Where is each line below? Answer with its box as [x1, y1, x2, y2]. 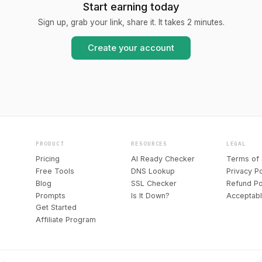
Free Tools [36, 167, 75, 176]
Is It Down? [130, 191, 170, 200]
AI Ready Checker [130, 154, 195, 164]
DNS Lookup [130, 167, 175, 176]
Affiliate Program [36, 215, 96, 225]
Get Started [36, 203, 77, 212]
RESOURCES [130, 140, 168, 147]
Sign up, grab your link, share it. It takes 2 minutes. [37, 17, 225, 27]
